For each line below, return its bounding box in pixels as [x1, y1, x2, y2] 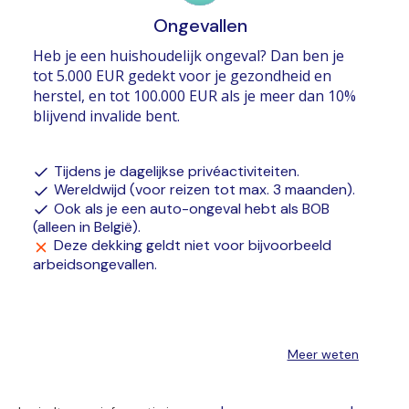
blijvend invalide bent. [33, 105, 180, 126]
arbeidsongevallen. [33, 254, 157, 274]
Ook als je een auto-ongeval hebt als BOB [54, 198, 330, 218]
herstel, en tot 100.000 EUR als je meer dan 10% [33, 85, 356, 106]
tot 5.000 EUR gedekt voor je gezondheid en [33, 65, 331, 86]
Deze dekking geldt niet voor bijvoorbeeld [54, 236, 331, 256]
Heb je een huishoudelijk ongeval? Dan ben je [33, 45, 344, 66]
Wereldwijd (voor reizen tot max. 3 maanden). [54, 180, 355, 200]
